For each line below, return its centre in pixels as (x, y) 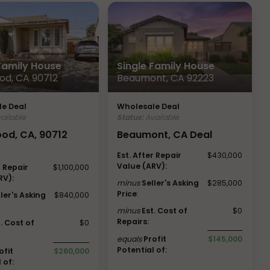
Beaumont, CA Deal (165, 134)
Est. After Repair (149, 155)
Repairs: (133, 221)
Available (162, 117)
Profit (155, 239)
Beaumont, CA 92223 (166, 78)
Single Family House (166, 66)
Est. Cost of (165, 210)
